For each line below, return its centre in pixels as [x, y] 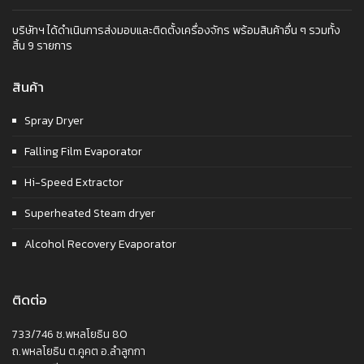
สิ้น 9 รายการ [42, 46]
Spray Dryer [54, 121]
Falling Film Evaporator [83, 152]
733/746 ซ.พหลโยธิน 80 [70, 335]
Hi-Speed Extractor [74, 183]
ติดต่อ [30, 300]
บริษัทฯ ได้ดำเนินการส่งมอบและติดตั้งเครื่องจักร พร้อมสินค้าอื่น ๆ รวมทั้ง [176, 31]
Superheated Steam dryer [90, 214]
